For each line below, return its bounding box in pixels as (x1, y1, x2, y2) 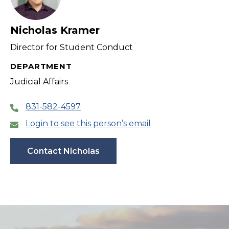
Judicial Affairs (10, 77, 68, 87)
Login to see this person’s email (26, 119, 151, 129)
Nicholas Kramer (10, 24, 100, 37)
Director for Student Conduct (10, 42, 133, 53)
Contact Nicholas (27, 146, 100, 156)
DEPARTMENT (10, 61, 72, 72)
